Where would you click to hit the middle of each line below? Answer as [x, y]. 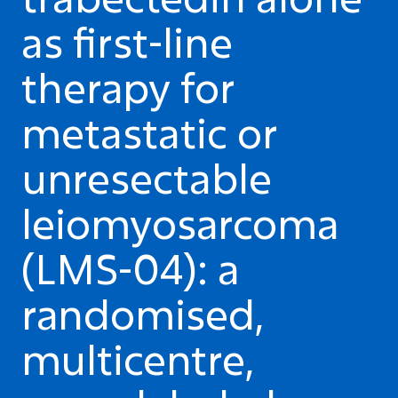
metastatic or [150, 132]
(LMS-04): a [131, 268]
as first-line [127, 42]
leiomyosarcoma [180, 223]
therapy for [128, 87]
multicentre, [138, 359]
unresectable [147, 178]
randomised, [143, 314]
